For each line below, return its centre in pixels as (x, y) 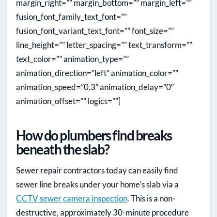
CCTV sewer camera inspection (72, 198)
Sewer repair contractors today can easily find (97, 170)
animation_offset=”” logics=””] (68, 101)
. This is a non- (151, 198)
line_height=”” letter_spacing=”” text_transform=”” (104, 45)
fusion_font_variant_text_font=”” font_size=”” (95, 31)
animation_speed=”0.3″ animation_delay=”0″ (95, 87)
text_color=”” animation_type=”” (72, 59)
